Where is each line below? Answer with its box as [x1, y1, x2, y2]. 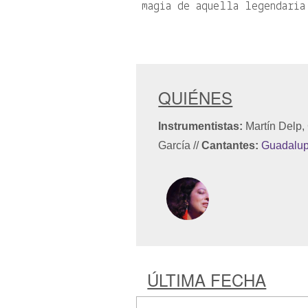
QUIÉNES [158, 85, 233, 109]
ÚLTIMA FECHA [147, 267, 267, 291]
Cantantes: [201, 140, 259, 151]
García [158, 140, 194, 151]
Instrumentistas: [158, 120, 243, 132]
